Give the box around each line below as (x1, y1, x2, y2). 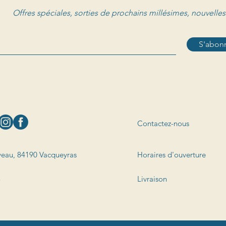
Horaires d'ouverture (137, 150, 206, 160)
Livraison (137, 174, 167, 184)
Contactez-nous (137, 119, 189, 129)
